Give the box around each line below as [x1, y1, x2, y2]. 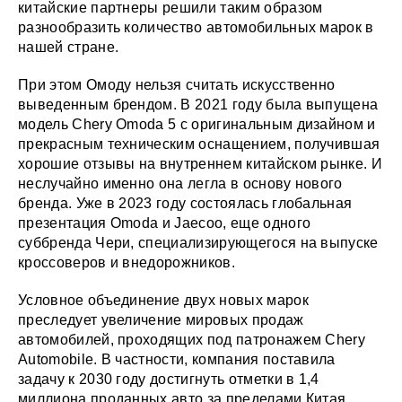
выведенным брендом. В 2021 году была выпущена [18, 97, 379, 113]
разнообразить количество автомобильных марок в [18, 20, 374, 36]
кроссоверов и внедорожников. [18, 255, 235, 271]
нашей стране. [18, 39, 119, 56]
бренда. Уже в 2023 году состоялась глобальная [18, 196, 353, 212]
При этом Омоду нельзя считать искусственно [18, 77, 336, 93]
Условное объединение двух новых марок [18, 293, 309, 309]
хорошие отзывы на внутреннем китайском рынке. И [18, 156, 383, 172]
